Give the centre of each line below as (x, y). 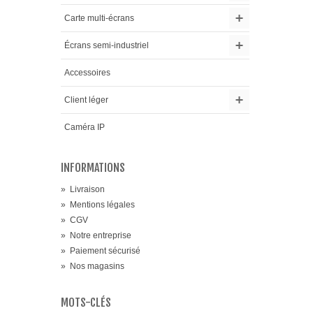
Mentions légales (102, 204)
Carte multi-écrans (99, 18)
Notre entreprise (101, 235)
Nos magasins (97, 266)
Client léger (86, 100)
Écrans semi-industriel (107, 45)
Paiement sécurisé (105, 250)
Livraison (87, 189)
